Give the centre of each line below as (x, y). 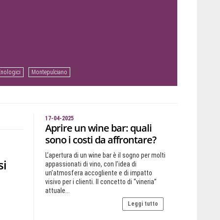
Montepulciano (49, 72)
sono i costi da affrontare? (100, 140)
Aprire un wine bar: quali (98, 128)
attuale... (57, 191)
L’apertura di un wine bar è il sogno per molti (105, 155)
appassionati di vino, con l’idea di (91, 164)
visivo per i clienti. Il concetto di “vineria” (101, 182)
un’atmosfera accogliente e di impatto (98, 173)
